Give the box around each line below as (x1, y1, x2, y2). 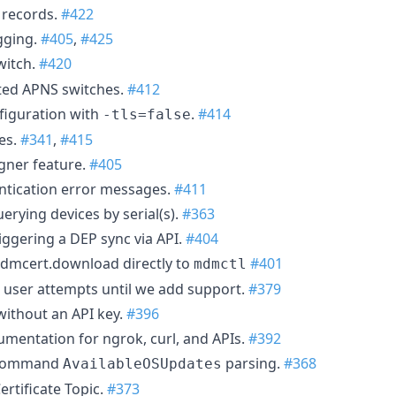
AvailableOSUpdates (63, 354, 222, 372)
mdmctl (194, 255, 247, 272)
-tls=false (103, 105, 191, 123)
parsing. (222, 353, 284, 373)
